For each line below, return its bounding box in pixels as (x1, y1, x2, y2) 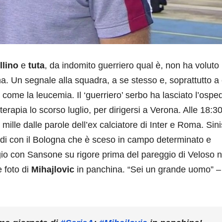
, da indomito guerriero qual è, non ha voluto (45, 60, 219, 71)
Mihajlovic (31, 165, 77, 175)
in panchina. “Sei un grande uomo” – (77, 165, 221, 175)
